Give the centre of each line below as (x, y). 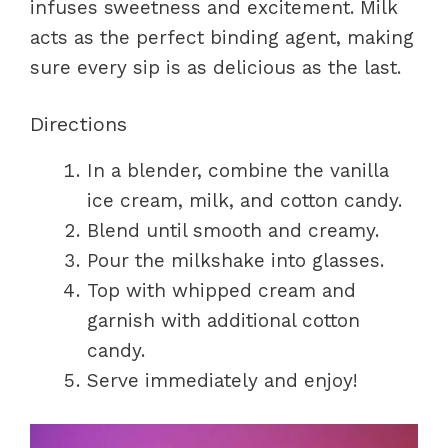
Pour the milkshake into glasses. (235, 260)
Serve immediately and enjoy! (222, 380)
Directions (78, 123)
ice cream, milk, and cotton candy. (244, 200)
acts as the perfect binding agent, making (222, 37)
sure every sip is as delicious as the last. (215, 67)
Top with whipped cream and (221, 290)
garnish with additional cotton (223, 320)
